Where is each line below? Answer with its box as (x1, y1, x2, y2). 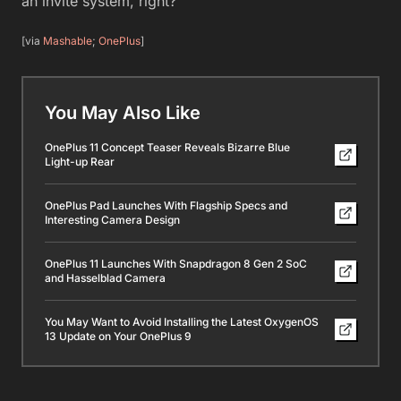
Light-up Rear (45, 154, 115, 168)
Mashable (43, 33, 92, 47)
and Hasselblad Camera (45, 270, 166, 285)
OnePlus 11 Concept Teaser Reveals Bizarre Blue (45, 140, 290, 154)
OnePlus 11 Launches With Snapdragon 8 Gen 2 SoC (45, 256, 307, 270)
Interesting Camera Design (45, 212, 180, 226)
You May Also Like (45, 101, 200, 124)
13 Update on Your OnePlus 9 (45, 328, 192, 343)
